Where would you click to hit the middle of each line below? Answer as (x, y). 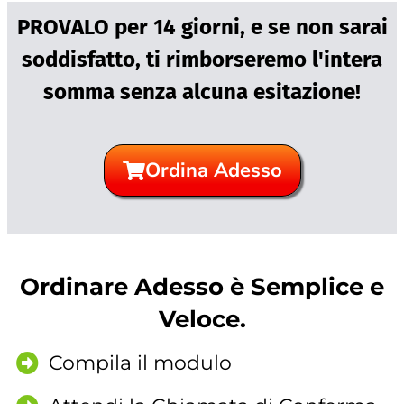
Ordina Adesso (213, 171)
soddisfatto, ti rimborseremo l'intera (202, 60)
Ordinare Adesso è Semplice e (202, 287)
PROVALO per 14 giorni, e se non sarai (202, 28)
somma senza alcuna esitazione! (202, 92)
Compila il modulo (141, 363)
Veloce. (202, 320)
